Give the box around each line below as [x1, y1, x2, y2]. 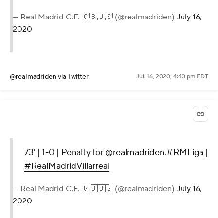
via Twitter [58, 72, 89, 81]
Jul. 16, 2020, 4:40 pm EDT [136, 73, 208, 80]
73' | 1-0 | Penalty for [24, 146, 105, 158]
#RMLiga [166, 146, 203, 158]
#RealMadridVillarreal [24, 160, 109, 172]
